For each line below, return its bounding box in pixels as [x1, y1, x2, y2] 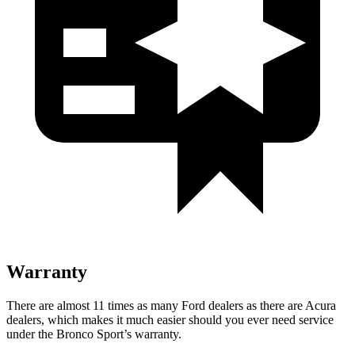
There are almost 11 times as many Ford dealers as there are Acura [6, 298, 336, 312]
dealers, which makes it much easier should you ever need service [6, 312, 334, 326]
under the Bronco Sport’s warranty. [6, 326, 181, 341]
